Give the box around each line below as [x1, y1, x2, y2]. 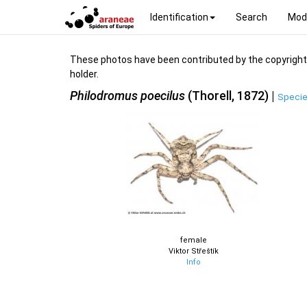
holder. [70, 69, 99, 79]
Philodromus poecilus [70, 88, 185, 103]
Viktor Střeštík [168, 247, 219, 256]
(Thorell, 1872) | [185, 88, 278, 103]
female [180, 236, 207, 245]
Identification [150, 11, 208, 23]
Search [236, 11, 267, 23]
